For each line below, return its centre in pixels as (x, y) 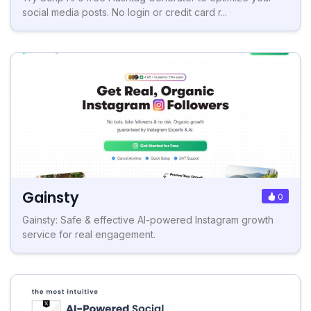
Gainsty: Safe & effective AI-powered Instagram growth (148, 220)
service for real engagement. (89, 235)
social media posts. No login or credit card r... (125, 12)
